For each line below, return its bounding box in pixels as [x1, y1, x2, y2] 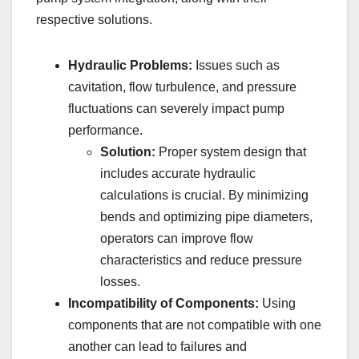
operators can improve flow [100, 232, 253, 246]
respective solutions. [36, 13, 152, 27]
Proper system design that [155, 145, 306, 159]
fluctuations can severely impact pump [68, 102, 284, 116]
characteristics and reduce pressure [100, 253, 302, 268]
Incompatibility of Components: [68, 296, 259, 311]
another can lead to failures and [68, 340, 247, 354]
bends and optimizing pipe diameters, [100, 210, 313, 224]
